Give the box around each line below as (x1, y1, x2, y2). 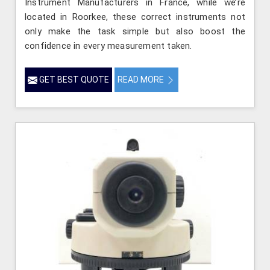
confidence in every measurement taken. (25, 40, 192, 51)
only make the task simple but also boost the (25, 25, 245, 37)
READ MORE (118, 74, 166, 84)
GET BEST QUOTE (37, 74, 109, 84)
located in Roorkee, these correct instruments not (25, 11, 245, 22)
